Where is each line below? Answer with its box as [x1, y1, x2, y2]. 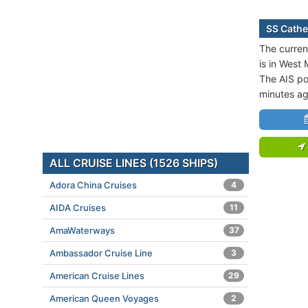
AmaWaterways [49, 225, 115, 236]
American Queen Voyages [49, 293, 159, 304]
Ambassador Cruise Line [49, 247, 153, 258]
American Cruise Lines [49, 270, 144, 281]
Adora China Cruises [49, 179, 137, 190]
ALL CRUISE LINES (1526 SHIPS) [49, 156, 218, 170]
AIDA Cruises [49, 202, 106, 213]
